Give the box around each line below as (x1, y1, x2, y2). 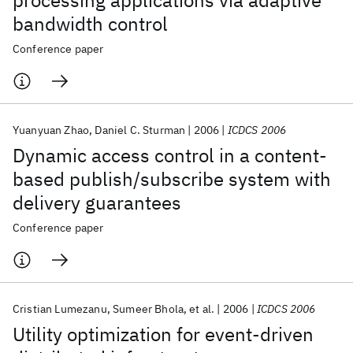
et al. (189, 302, 215, 316)
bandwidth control (13, 11, 168, 36)
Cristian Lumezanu (13, 302, 107, 316)
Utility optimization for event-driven (13, 321, 314, 347)
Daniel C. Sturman (95, 123, 186, 137)
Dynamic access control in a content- (13, 143, 327, 168)
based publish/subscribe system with (13, 166, 331, 191)
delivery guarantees (13, 190, 181, 215)
